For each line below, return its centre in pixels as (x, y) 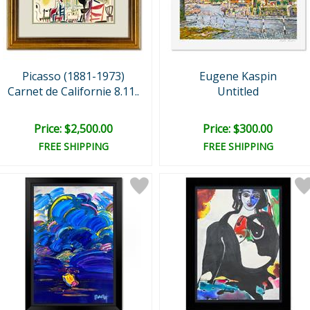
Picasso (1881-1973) (73, 76)
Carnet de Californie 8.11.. (73, 91)
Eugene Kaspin (238, 76)
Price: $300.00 (238, 129)
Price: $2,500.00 (73, 129)
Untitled (238, 91)
